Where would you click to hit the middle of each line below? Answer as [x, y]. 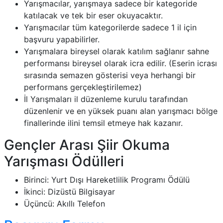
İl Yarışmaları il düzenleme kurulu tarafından [106, 99]
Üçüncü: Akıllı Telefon [64, 204]
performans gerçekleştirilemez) [83, 87]
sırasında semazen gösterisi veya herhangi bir [110, 75]
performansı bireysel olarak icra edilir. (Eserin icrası [120, 63]
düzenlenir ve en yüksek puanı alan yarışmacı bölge [121, 111]
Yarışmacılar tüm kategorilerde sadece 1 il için [110, 27]
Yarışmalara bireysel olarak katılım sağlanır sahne [116, 51]
